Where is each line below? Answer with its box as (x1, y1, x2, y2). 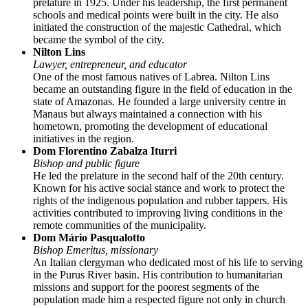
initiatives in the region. (33, 133, 134, 145)
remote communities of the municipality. (33, 219, 206, 232)
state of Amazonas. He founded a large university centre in (33, 96, 286, 108)
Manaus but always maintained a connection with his (33, 108, 262, 120)
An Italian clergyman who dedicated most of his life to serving (33, 256, 302, 269)
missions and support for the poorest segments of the (33, 281, 259, 294)
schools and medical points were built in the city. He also (33, 9, 278, 21)
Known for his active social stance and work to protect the (33, 182, 285, 195)
